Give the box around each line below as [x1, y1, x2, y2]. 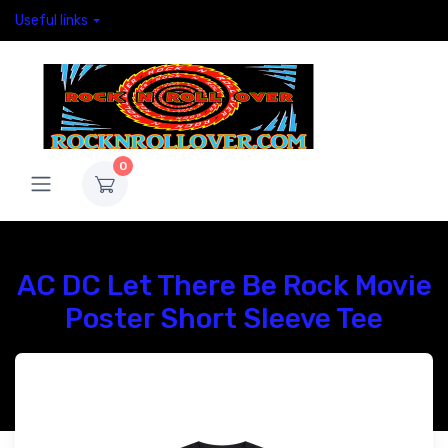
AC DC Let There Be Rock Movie [16, 269, 432, 302]
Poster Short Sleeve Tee [65, 302, 383, 335]
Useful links [15, 12, 88, 29]
